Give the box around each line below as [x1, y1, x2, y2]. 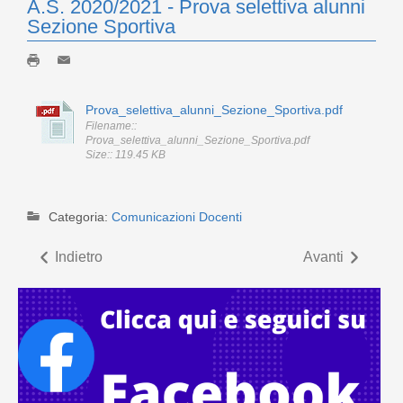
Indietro [55, 248, 103, 264]
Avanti [303, 248, 344, 264]
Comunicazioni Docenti [112, 210, 242, 225]
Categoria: [49, 210, 112, 225]
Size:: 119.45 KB [85, 148, 166, 161]
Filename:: [85, 119, 137, 132]
